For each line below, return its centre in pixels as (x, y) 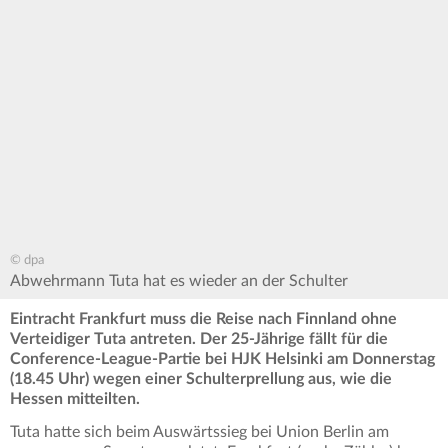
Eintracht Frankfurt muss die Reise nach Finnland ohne (203, 319)
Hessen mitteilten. (75, 399)
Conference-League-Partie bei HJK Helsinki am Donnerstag (222, 359)
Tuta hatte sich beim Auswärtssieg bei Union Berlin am (199, 432)
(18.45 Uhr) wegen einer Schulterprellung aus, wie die (201, 379)
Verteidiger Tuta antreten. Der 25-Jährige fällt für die (199, 339)
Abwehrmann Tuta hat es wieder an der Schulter (179, 281)
